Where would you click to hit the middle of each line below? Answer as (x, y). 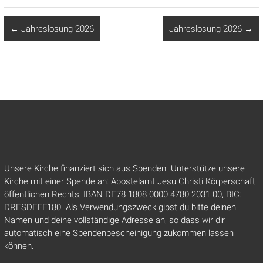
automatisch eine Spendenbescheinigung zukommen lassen (119, 233)
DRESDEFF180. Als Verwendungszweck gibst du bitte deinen (120, 207)
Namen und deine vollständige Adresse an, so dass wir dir (114, 220)
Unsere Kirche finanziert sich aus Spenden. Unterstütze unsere (124, 168)
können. (19, 246)
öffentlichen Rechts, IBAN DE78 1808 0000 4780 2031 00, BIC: (122, 194)
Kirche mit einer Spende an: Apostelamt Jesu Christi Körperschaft (129, 181)
